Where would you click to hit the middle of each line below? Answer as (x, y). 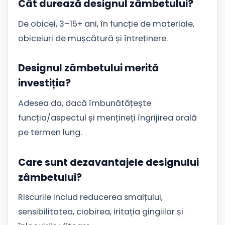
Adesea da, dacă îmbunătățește (85, 103)
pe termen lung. (50, 133)
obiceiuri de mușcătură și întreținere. (93, 38)
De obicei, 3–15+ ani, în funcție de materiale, (106, 24)
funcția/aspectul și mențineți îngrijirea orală (107, 118)
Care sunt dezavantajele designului (108, 162)
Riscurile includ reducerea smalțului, (90, 197)
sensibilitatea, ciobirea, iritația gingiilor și (101, 212)
